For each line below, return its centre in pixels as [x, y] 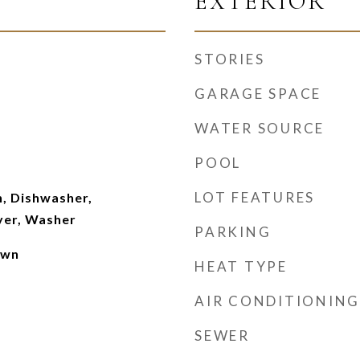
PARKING [233, 232]
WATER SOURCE [260, 128]
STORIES [230, 59]
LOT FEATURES [255, 197]
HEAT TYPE [241, 266]
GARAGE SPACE [258, 94]
